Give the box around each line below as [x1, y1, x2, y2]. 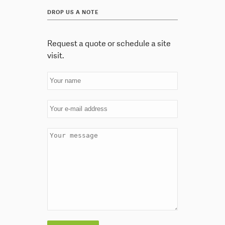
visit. [47, 50, 64, 61]
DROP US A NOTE [47, 8, 98, 16]
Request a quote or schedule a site [47, 38, 171, 49]
